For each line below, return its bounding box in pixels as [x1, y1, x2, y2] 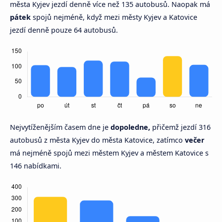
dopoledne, [111, 122, 150, 132]
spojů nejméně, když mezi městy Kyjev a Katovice [31, 12, 197, 22]
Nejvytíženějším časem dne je [10, 122, 111, 132]
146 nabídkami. [10, 161, 61, 171]
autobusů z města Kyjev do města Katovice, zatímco [10, 135, 185, 145]
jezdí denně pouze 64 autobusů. [10, 25, 118, 35]
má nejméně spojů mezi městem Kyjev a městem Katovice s [10, 148, 209, 158]
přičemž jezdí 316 [150, 122, 211, 132]
